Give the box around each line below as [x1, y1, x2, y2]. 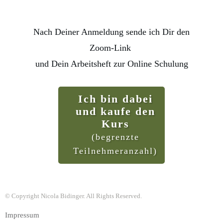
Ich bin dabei [78, 92, 153, 105]
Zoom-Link [90, 42, 133, 53]
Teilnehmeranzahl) [73, 145, 157, 156]
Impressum [5, 211, 39, 219]
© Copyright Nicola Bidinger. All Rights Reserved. [5, 192, 142, 200]
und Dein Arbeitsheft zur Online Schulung [35, 58, 188, 69]
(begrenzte [91, 131, 139, 142]
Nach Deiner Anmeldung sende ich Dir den [33, 26, 190, 37]
